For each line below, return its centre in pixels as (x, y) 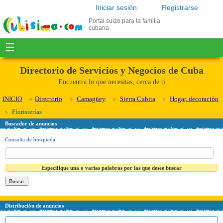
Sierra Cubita (138, 99)
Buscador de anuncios (31, 123)
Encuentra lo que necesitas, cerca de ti (111, 82)
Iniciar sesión (116, 7)
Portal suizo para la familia (124, 21)
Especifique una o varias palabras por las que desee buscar (111, 167)
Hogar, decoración (194, 99)
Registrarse (180, 7)
